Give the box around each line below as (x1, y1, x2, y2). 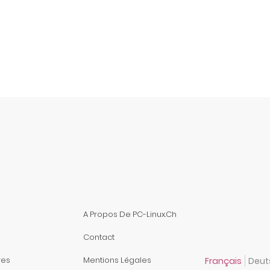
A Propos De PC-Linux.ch (83, 208, 177, 220)
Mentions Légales (83, 254, 152, 266)
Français (204, 255, 242, 268)
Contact (83, 231, 115, 243)
